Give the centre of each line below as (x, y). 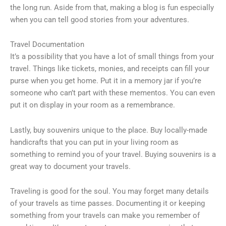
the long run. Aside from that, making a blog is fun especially (112, 7)
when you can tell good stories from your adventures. (100, 19)
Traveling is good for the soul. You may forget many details (109, 191)
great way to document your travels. (70, 166)
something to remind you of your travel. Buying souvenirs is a (113, 154)
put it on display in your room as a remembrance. (93, 105)
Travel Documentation (47, 45)
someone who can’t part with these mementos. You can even (112, 93)
